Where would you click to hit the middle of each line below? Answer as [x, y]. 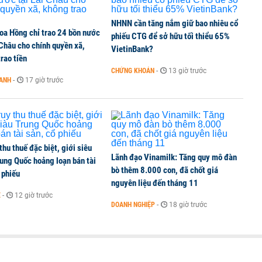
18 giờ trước [188, 205]
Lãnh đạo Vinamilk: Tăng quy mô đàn [174, 157]
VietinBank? [132, 49]
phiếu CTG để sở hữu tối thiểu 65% [170, 36]
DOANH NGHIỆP [133, 205]
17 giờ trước [44, 80]
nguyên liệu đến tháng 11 [155, 183]
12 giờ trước [34, 195]
